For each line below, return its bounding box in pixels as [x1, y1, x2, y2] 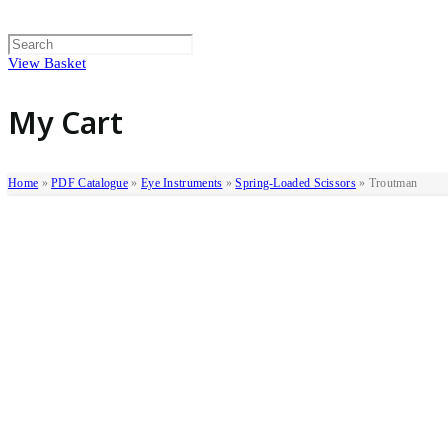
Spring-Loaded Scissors [235, 176, 356, 190]
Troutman [368, 176, 418, 190]
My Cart [8, 102, 123, 143]
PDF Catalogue [51, 176, 129, 190]
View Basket [8, 55, 86, 71]
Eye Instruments [140, 176, 223, 190]
